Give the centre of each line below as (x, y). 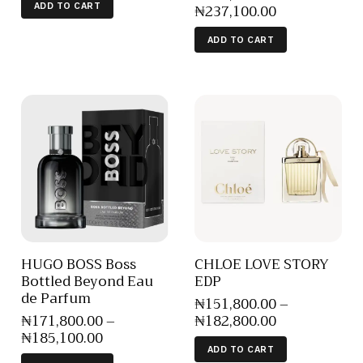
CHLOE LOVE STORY (262, 264)
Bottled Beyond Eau (87, 281)
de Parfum (56, 298)
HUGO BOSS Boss (79, 264)
